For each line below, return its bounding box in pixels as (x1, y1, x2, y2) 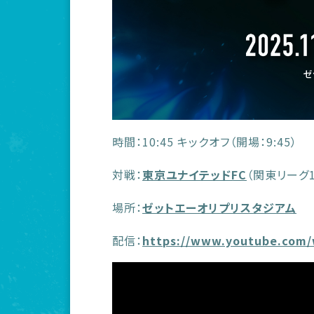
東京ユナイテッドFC (142, 166, 247, 183)
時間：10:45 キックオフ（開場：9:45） (112, 133, 297, 150)
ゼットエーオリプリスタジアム (142, 199, 296, 216)
